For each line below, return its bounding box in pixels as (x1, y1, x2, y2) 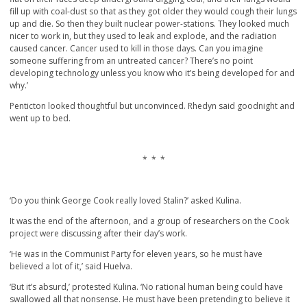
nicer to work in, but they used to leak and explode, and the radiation (10, 30, 277, 42)
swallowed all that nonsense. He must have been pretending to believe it (10, 293, 290, 306)
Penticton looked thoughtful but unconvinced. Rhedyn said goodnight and (10, 100, 295, 112)
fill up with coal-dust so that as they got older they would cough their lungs (10, 5, 297, 18)
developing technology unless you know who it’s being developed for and (10, 67, 295, 79)
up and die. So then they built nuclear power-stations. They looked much (10, 18, 289, 30)
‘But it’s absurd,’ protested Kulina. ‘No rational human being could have (10, 281, 283, 293)
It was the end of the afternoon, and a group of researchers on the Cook (10, 215, 289, 228)
